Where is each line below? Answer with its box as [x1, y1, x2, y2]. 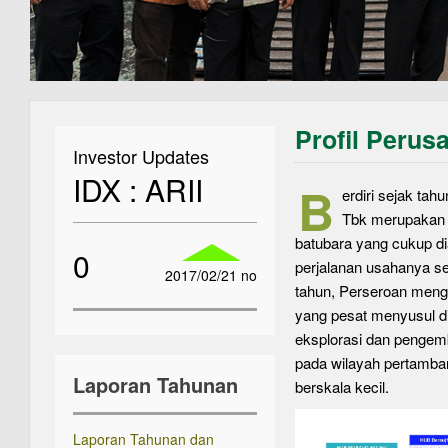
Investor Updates [73, 143, 209, 169]
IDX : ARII [73, 168, 203, 211]
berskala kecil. [295, 376, 389, 397]
